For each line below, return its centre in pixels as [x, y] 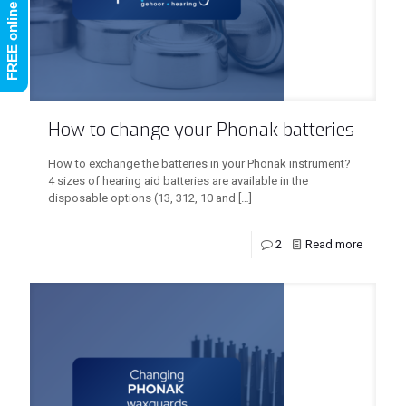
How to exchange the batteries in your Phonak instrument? [199, 164]
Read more [334, 244]
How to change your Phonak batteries [201, 130]
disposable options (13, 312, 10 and [142, 198]
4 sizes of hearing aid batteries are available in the [178, 181]
